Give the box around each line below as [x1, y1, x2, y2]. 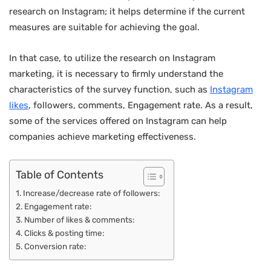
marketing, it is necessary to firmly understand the [9, 68, 223, 79]
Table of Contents [16, 168, 103, 182]
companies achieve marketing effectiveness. [9, 131, 196, 142]
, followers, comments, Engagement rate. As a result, [28, 100, 253, 111]
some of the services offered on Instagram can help [9, 116, 227, 126]
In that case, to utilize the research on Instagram [9, 53, 215, 64]
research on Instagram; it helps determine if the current [9, 6, 245, 17]
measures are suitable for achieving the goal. [9, 22, 202, 33]
